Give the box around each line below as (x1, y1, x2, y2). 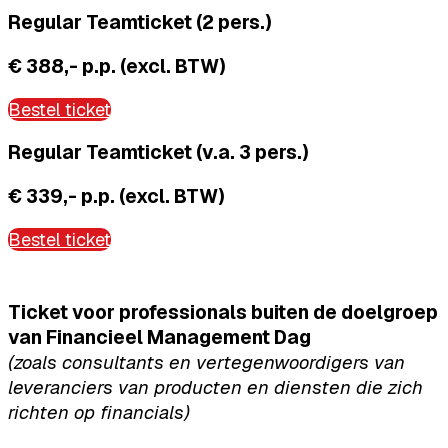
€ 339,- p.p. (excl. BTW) (8, 183, 225, 209)
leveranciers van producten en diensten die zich (8, 374, 423, 400)
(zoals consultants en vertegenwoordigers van (8, 349, 405, 375)
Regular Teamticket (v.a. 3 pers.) (8, 139, 309, 165)
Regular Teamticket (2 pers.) (8, 9, 272, 35)
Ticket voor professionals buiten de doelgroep (8, 299, 438, 325)
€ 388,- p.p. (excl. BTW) (8, 53, 226, 79)
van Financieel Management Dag (8, 324, 311, 350)
